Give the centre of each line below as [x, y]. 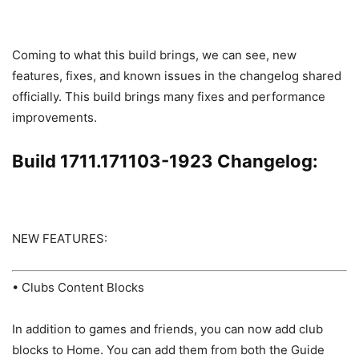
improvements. [54, 117]
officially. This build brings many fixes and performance [169, 96]
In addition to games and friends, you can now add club [167, 329]
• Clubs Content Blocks [78, 288]
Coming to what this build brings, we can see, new [154, 54]
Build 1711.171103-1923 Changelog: [165, 161]
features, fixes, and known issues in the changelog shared [177, 75]
